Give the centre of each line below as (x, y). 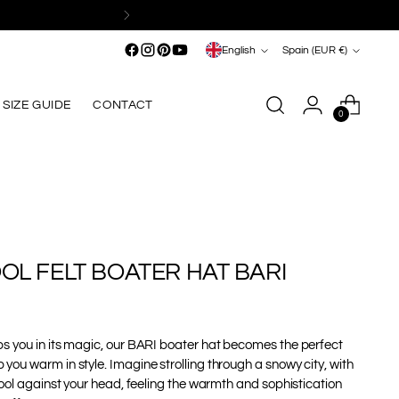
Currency (312, 41)
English (238, 49)
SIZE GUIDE (37, 105)
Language (239, 41)
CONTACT (123, 105)
